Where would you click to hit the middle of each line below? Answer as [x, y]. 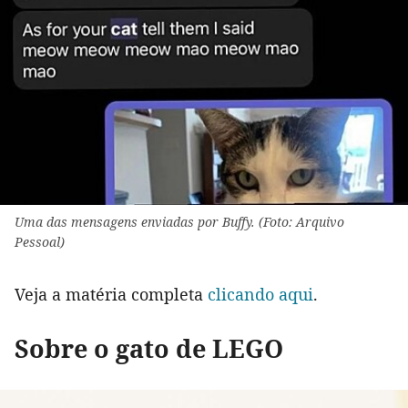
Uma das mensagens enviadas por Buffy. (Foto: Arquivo [179, 222]
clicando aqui [260, 295]
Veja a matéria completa [111, 295]
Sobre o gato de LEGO [149, 349]
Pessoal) [40, 242]
